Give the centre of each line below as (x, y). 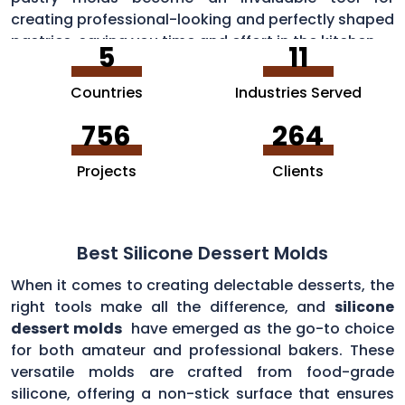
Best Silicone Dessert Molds (202, 253)
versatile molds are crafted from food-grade (202, 372)
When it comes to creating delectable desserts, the (202, 285)
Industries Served (298, 92)
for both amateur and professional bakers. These (202, 350)
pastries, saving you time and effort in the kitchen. (195, 41)
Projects (106, 171)
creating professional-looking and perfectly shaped (202, 19)
